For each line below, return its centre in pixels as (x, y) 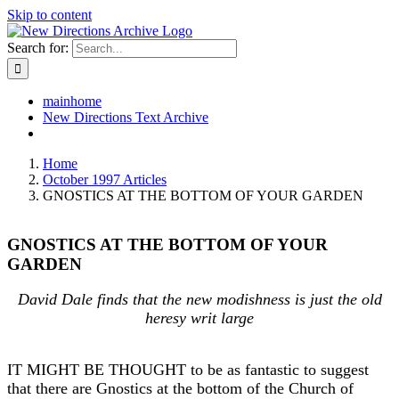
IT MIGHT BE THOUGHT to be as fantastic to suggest (188, 370)
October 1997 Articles (105, 179)
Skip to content (49, 15)
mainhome (72, 101)
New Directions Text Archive (126, 117)
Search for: (38, 48)
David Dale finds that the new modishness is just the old (199, 300)
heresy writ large (199, 318)
